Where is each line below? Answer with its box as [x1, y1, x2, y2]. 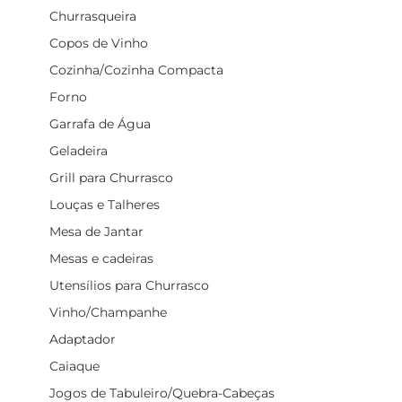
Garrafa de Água [49, 115, 151, 132]
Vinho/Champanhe [49, 303, 167, 320]
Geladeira [49, 142, 108, 159]
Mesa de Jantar [49, 223, 144, 240]
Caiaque [49, 357, 100, 374]
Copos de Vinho [49, 34, 148, 51]
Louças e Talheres [49, 196, 160, 213]
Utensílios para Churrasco [49, 276, 209, 293]
